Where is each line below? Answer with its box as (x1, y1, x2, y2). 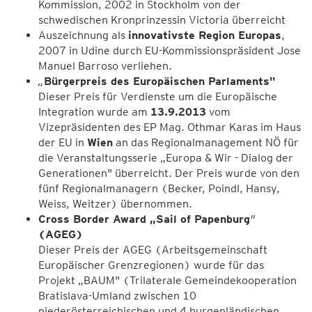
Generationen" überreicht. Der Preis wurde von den (38, 166, 299, 180)
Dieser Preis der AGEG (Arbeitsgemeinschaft (38, 243, 267, 256)
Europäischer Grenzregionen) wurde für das (38, 258, 264, 272)
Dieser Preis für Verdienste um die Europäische (38, 90, 277, 103)
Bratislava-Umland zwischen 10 (38, 289, 196, 302)
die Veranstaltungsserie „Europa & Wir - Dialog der (38, 151, 293, 164)
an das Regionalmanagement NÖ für (113, 136, 299, 149)
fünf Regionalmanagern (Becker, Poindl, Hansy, (38, 182, 280, 195)
